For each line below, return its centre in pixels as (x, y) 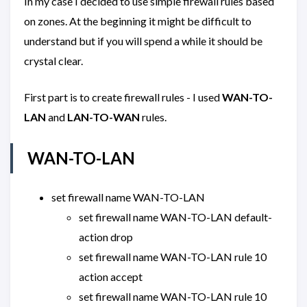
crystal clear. (53, 61)
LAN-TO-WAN (103, 117)
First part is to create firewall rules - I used (123, 97)
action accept (111, 277)
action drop (106, 237)
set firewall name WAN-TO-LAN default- (175, 217)
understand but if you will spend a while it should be (143, 41)
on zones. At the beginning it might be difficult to (138, 21)
